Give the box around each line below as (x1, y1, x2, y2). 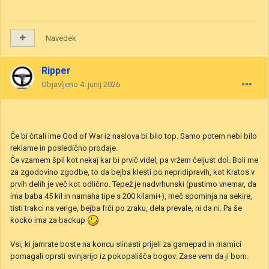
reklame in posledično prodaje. (10, 143, 118, 153)
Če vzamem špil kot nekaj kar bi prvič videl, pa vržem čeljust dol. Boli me (10, 155, 258, 165)
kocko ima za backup (10, 215, 87, 225)
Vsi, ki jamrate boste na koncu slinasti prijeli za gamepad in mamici (10, 240, 241, 249)
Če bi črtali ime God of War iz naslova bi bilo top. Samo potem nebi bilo (10, 131, 257, 141)
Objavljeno (41, 79, 80, 89)
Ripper (41, 64, 71, 76)
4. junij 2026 (80, 79, 120, 89)
